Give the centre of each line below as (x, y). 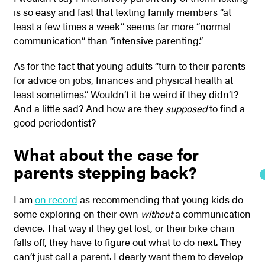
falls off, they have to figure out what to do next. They (127, 242)
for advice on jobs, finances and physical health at (123, 80)
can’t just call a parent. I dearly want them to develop (128, 256)
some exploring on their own (76, 213)
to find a (226, 108)
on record (56, 199)
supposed (185, 108)
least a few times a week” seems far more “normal (122, 26)
